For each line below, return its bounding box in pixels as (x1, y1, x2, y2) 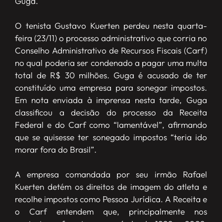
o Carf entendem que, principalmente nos (15, 206, 207, 217)
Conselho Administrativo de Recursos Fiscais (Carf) (15, 45, 207, 55)
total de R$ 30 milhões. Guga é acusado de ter (15, 69, 207, 80)
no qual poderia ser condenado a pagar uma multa (15, 57, 207, 68)
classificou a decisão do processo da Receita (15, 107, 207, 117)
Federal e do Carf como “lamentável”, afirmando (15, 119, 207, 130)
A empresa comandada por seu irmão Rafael (15, 168, 207, 179)
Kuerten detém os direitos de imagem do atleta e (15, 181, 207, 192)
